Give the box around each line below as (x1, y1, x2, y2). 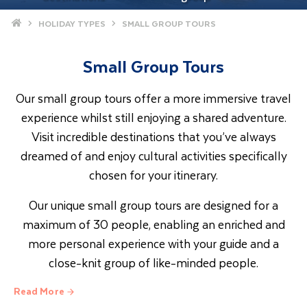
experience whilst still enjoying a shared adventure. (21, 108, 286, 127)
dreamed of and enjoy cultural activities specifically (20, 146, 287, 165)
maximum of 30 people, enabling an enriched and (22, 214, 285, 234)
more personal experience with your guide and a (28, 234, 279, 253)
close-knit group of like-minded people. (49, 253, 258, 272)
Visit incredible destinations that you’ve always (31, 127, 276, 146)
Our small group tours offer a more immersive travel (16, 88, 291, 108)
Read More (14, 283, 64, 299)
